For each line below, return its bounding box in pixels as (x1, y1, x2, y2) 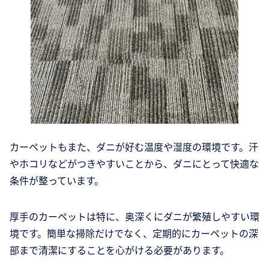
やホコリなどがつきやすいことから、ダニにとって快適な (10, 156, 259, 171)
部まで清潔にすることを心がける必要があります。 (10, 243, 229, 258)
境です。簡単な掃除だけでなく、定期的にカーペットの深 (10, 226, 258, 241)
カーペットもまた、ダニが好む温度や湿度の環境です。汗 (10, 139, 258, 154)
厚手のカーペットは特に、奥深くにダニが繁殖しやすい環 (10, 209, 259, 224)
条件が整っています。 (10, 173, 104, 188)
